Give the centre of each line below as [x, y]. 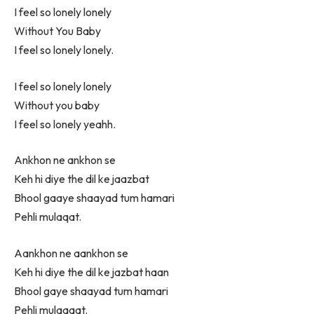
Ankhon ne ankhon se [65, 160]
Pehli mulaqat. [48, 217]
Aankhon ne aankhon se [71, 253]
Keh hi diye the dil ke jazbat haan [91, 272]
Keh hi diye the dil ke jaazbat [82, 179]
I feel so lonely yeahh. [65, 124]
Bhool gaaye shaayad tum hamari [94, 198]
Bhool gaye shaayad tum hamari [91, 291]
